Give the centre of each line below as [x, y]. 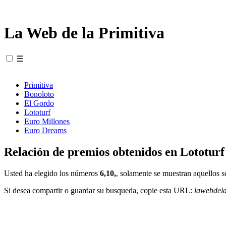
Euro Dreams [45, 130]
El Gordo [39, 103]
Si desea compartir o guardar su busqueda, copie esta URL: [99, 190]
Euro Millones [47, 121]
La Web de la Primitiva [84, 33]
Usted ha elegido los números [52, 173]
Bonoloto [39, 94]
